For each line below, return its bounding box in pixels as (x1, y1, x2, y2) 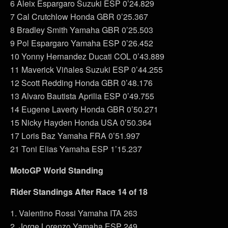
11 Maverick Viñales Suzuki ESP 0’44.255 (10, 64, 163, 76)
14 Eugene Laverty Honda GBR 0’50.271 (10, 103, 158, 116)
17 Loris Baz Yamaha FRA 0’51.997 (10, 130, 140, 142)
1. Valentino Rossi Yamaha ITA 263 (10, 207, 137, 219)
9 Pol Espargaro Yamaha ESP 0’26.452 (10, 37, 153, 49)
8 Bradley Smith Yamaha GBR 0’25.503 (10, 24, 153, 36)
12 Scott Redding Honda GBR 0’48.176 (10, 77, 153, 89)
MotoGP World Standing (10, 164, 103, 177)
